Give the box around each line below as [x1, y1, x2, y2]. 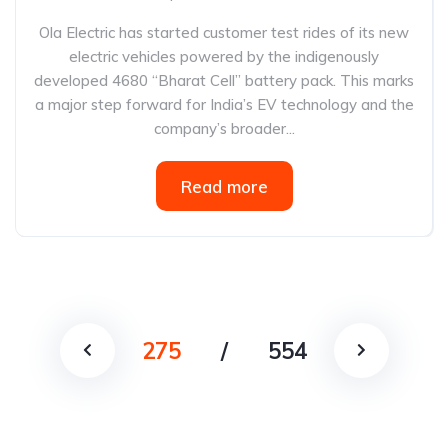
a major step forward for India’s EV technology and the [34, 95, 414, 114]
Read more [180, 176, 268, 197]
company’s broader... [153, 119, 295, 138]
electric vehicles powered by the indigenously [69, 47, 379, 66]
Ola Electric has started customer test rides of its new [39, 23, 409, 42]
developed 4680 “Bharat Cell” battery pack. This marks [34, 71, 414, 90]
